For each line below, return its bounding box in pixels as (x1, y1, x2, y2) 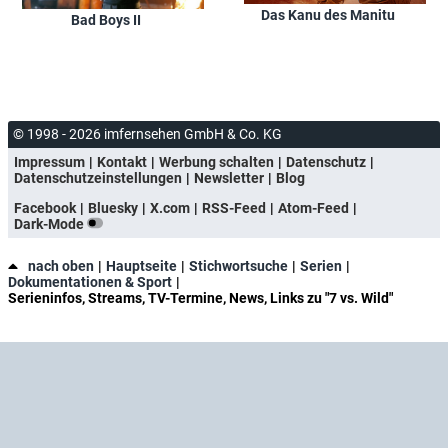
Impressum (14, 154, 85, 171)
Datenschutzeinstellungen (14, 170, 182, 187)
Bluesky (88, 200, 138, 217)
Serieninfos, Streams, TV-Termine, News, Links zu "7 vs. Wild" (8, 290, 393, 307)
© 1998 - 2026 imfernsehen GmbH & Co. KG (13, 126, 282, 143)
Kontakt (97, 154, 147, 171)
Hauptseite (106, 258, 177, 275)
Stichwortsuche (189, 258, 288, 275)
